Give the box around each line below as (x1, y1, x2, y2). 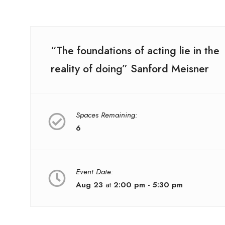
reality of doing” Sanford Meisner (51, 60, 209, 76)
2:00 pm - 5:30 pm (114, 179, 183, 190)
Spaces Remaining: (76, 109, 137, 121)
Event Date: (76, 166, 113, 177)
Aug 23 (76, 179, 103, 190)
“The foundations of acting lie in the (51, 42, 219, 58)
